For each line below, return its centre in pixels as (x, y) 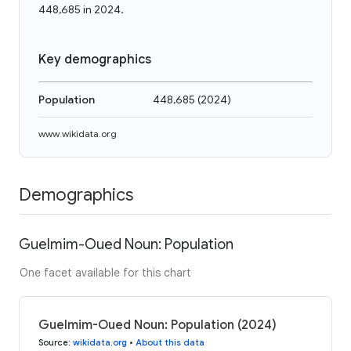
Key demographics (95, 60)
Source (53, 342)
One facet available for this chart (105, 272)
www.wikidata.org (78, 134)
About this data (170, 342)
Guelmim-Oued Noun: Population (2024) (157, 325)
